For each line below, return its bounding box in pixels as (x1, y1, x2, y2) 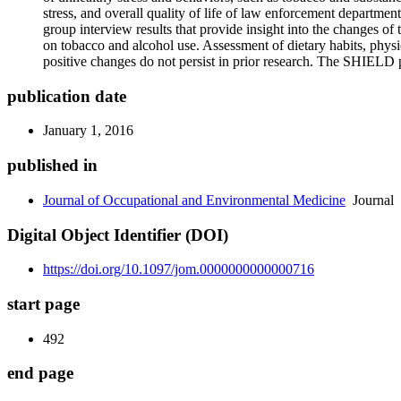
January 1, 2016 (43, 123, 133, 139)
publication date (7, 86, 126, 106)
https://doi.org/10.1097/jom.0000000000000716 (43, 261, 314, 277)
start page (7, 294, 80, 314)
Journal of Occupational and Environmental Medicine (43, 192, 346, 208)
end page (7, 363, 73, 383)
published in (7, 156, 98, 175)
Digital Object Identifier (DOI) (7, 225, 228, 244)
